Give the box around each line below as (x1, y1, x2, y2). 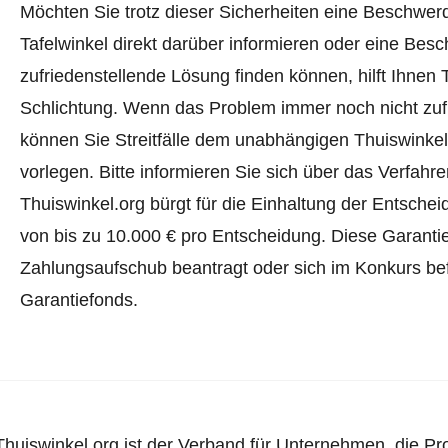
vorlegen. (19, 162, 99, 183)
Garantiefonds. (19, 290, 138, 311)
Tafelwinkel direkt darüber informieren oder (19, 34, 365, 55)
